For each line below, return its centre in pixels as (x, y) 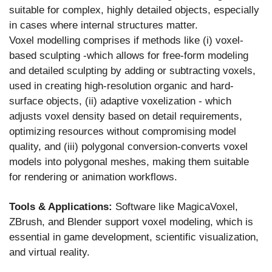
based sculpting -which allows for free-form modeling (129, 55)
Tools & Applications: (62, 206)
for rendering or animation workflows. (93, 177)
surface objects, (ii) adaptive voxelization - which (120, 101)
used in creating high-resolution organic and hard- (121, 86)
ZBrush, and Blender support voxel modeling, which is (131, 222)
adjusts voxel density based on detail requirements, (126, 116)
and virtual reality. (49, 252)
